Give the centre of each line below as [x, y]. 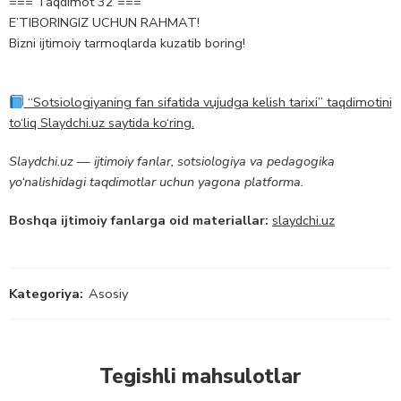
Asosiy [108, 294]
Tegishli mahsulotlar [200, 377]
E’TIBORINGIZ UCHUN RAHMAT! [104, 23]
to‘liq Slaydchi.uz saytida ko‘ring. [102, 123]
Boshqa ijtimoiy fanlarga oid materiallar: [139, 221]
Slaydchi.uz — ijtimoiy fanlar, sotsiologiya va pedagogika [172, 162]
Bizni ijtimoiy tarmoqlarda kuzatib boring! [127, 43]
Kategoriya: [46, 294]
